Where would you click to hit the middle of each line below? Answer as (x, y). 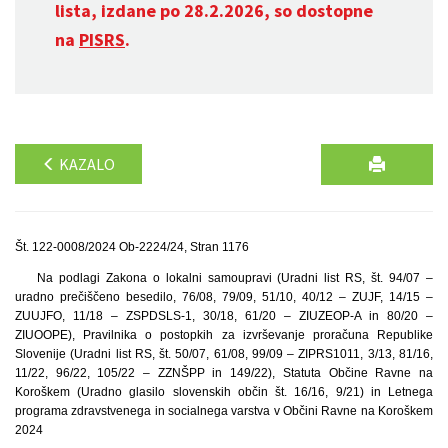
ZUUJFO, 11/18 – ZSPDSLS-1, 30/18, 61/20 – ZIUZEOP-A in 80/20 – (224, 316)
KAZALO (85, 164)
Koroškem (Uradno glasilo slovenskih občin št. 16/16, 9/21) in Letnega (224, 392)
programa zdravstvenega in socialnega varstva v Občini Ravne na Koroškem (224, 411)
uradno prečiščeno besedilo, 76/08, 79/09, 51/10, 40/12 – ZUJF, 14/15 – (224, 297)
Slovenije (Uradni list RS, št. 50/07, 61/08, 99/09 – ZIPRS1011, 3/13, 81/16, (224, 354)
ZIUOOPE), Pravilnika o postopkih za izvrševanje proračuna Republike (224, 335)
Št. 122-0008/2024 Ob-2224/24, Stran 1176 (132, 247)
